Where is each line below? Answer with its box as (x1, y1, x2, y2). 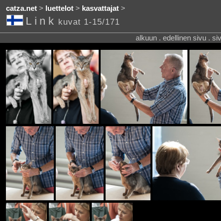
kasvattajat (81, 4, 119, 13)
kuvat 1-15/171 (58, 17, 120, 27)
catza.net (5, 4, 37, 13)
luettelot (45, 4, 74, 13)
